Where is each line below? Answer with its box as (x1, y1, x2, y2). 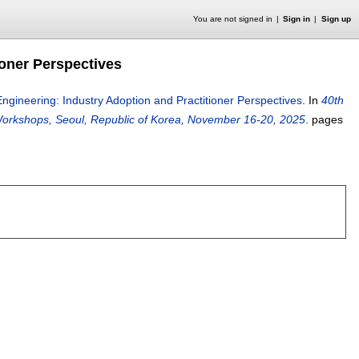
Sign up (321, 14, 351, 23)
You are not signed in (192, 14, 272, 23)
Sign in (283, 14, 311, 23)
